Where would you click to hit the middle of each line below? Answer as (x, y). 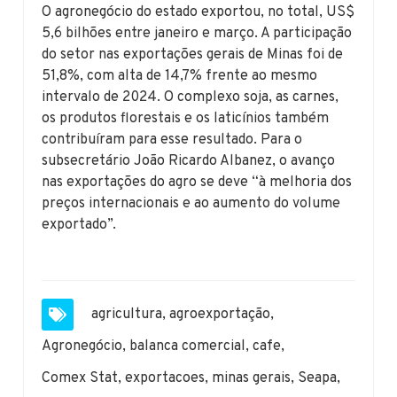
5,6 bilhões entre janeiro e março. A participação (197, 33)
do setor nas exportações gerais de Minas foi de (193, 54)
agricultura (127, 314)
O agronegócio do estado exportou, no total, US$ (198, 12)
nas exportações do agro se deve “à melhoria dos (197, 182)
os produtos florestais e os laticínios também (186, 118)
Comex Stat (80, 378)
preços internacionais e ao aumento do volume (191, 203)
